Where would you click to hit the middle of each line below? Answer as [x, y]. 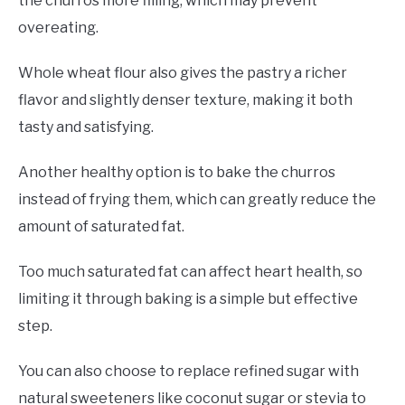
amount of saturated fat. [101, 226]
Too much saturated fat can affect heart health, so [190, 271]
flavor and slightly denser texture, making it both [185, 99]
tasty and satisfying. [86, 127]
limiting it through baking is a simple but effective [188, 298]
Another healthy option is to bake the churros [177, 172]
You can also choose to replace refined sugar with [188, 371]
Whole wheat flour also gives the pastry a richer [183, 72]
